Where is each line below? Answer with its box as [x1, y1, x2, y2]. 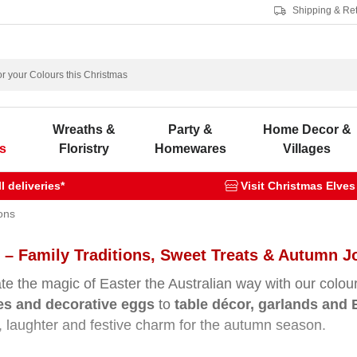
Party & [168, 123, 214, 136]
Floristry [58, 142, 109, 155]
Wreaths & [52, 123, 116, 136]
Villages [283, 142, 331, 155]
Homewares [155, 142, 227, 155]
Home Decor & [262, 123, 351, 136]
